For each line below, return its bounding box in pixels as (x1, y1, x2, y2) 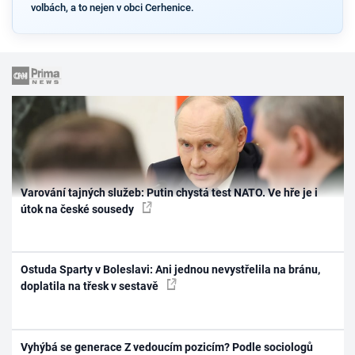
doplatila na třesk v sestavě (21, 280, 162, 293)
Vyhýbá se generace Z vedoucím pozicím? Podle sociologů (21, 340, 314, 353)
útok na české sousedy (21, 202, 137, 216)
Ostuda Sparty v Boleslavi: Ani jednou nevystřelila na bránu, (21, 263, 321, 277)
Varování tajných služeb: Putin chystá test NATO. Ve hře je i (21, 185, 319, 199)
